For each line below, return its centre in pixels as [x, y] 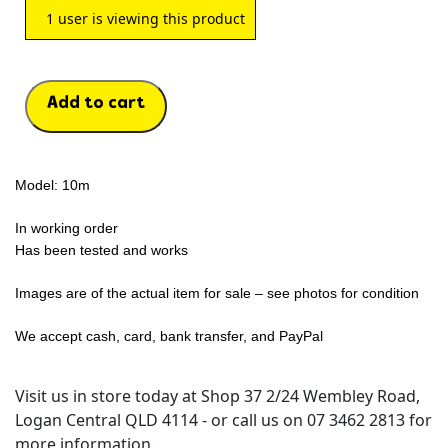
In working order [66, 228]
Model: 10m [52, 185]
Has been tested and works [101, 250]
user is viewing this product [149, 19]
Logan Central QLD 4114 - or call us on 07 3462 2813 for [223, 420]
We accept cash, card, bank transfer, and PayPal [169, 336]
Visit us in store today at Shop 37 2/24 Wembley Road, [217, 396]
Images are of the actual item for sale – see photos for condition [217, 293]
